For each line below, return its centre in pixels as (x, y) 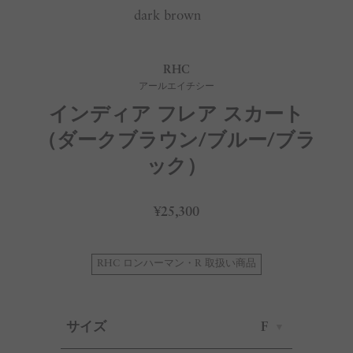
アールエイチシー (176, 87)
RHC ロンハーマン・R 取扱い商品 (176, 264)
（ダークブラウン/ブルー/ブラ (176, 142)
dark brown (168, 17)
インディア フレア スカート (176, 116)
